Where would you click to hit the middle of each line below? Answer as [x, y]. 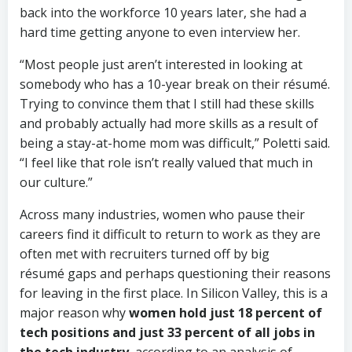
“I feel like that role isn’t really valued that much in [166, 162]
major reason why [74, 312]
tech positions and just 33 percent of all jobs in [167, 332]
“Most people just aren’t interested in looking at [161, 64]
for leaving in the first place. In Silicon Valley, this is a [174, 293]
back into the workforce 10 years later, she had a [163, 12]
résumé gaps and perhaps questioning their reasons [175, 273]
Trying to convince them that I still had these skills [167, 103]
